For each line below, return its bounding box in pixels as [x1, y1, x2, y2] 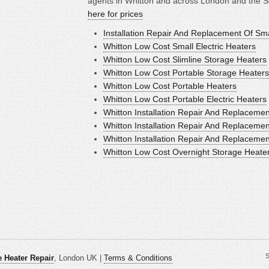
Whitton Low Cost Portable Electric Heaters [103, 94, 267, 104]
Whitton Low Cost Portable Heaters [103, 81, 237, 91]
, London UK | [53, 253, 104, 262]
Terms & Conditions [103, 253, 172, 262]
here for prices [87, 9, 143, 19]
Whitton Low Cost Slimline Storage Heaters [103, 55, 267, 64]
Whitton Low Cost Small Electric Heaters [103, 41, 256, 51]
